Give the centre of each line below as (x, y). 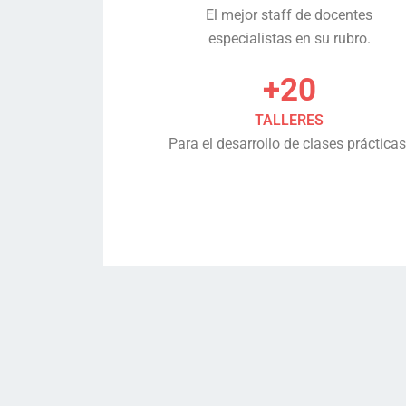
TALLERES (290, 120)
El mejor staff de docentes (290, 15)
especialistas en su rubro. (289, 39)
